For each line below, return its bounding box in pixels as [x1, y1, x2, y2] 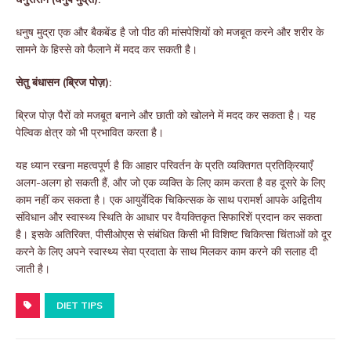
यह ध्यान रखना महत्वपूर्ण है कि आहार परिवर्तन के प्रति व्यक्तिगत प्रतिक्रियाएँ [16, 158, 313, 173]
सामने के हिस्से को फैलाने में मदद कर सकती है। [16, 42, 197, 57]
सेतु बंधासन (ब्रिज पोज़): [16, 75, 112, 90]
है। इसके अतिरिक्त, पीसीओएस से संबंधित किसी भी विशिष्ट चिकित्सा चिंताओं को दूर [16, 227, 331, 242]
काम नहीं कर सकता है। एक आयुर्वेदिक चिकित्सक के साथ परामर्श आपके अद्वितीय [16, 193, 322, 208]
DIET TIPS [56, 299, 103, 312]
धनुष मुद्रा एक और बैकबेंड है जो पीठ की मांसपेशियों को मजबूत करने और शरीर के [16, 25, 324, 40]
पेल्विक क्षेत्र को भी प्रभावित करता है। [16, 125, 164, 140]
